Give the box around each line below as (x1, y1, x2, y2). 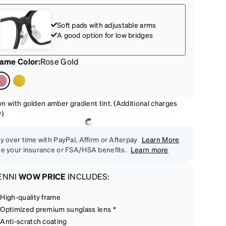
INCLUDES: (66, 171, 110, 182)
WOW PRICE (18, 171, 66, 182)
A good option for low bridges (57, 30, 153, 39)
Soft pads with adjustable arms (57, 20, 156, 29)
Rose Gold (40, 56, 79, 67)
